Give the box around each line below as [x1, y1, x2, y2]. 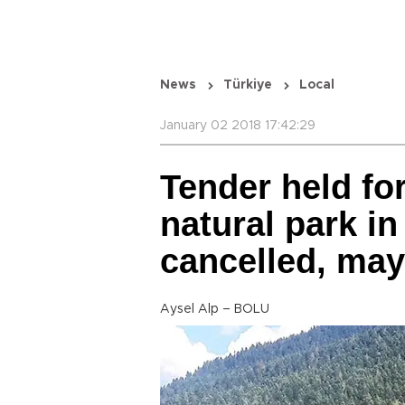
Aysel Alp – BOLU [160, 303, 269, 316]
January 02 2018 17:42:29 [160, 119, 316, 132]
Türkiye [223, 79, 272, 91]
